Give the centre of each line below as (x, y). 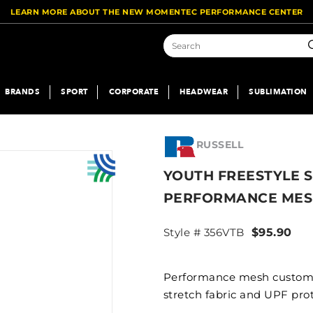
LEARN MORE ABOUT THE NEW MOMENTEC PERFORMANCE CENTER (156, 12)
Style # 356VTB (204, 233)
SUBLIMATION (278, 92)
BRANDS (22, 92)
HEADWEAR (204, 92)
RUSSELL (220, 145)
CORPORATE (133, 92)
